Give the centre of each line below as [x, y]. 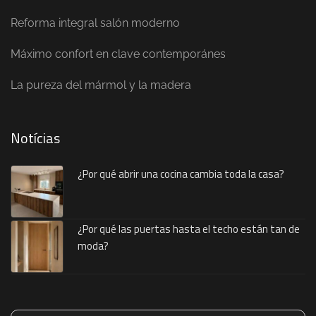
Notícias [35, 138]
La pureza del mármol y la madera [101, 85]
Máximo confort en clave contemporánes [118, 54]
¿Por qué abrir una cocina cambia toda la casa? [181, 174]
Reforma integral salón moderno [95, 23]
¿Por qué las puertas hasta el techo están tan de [189, 229]
